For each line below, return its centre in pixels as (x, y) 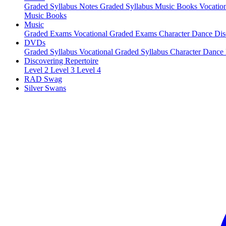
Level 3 (64, 70)
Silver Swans (45, 88)
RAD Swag (43, 79)
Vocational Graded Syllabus (125, 52)
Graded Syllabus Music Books (150, 7)
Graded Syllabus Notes (62, 7)
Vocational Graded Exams (116, 34)
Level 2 (37, 70)
